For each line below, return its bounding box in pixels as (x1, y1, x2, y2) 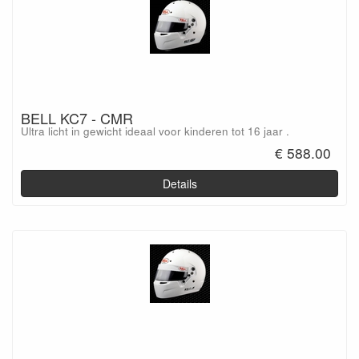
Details (162, 175, 197, 192)
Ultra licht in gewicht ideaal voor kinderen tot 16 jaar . (21, 123, 289, 139)
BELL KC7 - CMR (21, 107, 133, 128)
